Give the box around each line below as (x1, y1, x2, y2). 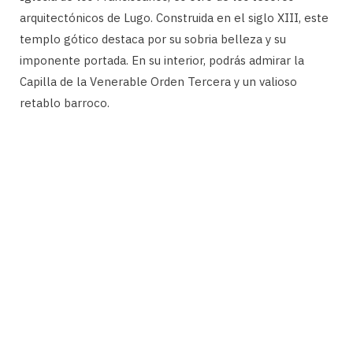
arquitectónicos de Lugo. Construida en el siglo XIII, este (20, 9, 329, 25)
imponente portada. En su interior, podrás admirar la (20, 52, 304, 68)
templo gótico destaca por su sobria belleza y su (20, 31, 286, 46)
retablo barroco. (20, 95, 110, 110)
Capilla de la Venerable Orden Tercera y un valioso (20, 73, 297, 89)
